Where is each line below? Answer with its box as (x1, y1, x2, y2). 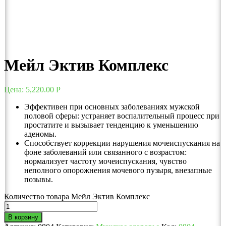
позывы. (24, 175, 53, 184)
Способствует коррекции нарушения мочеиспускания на (24, 139, 220, 148)
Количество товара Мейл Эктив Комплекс (4, 192, 150, 201)
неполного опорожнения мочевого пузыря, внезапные (24, 166, 212, 175)
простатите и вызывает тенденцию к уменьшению (24, 121, 198, 130)
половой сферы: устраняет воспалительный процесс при (24, 111, 219, 121)
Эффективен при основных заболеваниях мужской (24, 102, 200, 111)
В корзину (8, 213, 38, 221)
